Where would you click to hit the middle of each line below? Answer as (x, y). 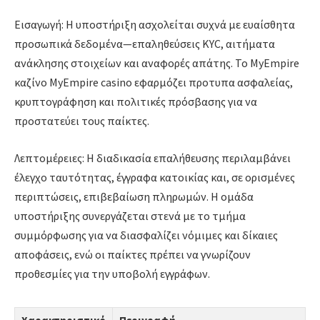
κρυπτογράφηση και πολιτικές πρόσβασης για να (136, 101)
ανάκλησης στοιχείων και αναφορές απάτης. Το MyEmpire (157, 62)
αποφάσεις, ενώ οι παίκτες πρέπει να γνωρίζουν (132, 254)
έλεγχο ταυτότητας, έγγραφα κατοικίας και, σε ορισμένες (155, 177)
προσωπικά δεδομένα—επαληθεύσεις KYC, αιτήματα (145, 43)
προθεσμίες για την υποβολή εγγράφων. (112, 273)
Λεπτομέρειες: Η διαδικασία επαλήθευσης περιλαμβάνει (152, 157)
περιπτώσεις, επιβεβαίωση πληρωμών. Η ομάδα (134, 196)
